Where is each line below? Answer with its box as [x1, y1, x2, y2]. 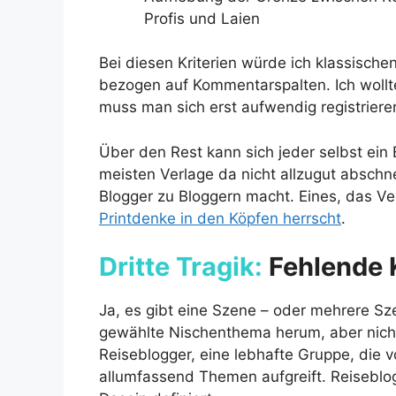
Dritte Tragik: [99, 251, 263, 283]
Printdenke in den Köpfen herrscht [99, 209, 341, 227]
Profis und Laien [144, 9, 260, 27]
